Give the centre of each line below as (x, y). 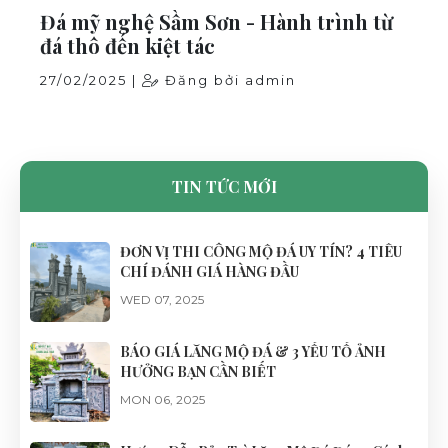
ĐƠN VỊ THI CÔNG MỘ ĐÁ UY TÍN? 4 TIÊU (261, 251)
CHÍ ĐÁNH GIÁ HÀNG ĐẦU (209, 271)
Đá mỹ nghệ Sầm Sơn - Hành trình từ (216, 21)
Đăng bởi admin (228, 79)
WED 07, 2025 (162, 299)
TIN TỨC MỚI (224, 186)
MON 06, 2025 (162, 399)
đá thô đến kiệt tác (127, 45)
